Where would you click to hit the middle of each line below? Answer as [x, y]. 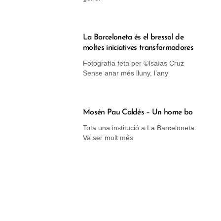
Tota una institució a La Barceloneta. [140, 128]
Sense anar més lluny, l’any [126, 73]
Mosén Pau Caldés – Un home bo [138, 112]
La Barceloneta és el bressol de [133, 37]
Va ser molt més [108, 137]
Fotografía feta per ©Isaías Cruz [133, 63]
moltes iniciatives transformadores [138, 48]
